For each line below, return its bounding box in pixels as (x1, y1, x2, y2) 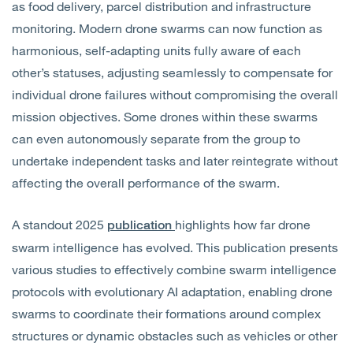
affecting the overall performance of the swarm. (12, 175, 280, 191)
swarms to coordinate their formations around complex (12, 306, 321, 321)
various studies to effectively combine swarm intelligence (12, 262, 336, 277)
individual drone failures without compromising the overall (12, 87, 338, 102)
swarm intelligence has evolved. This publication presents (12, 240, 338, 255)
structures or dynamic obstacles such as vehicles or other (12, 328, 337, 344)
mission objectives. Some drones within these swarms (12, 109, 318, 124)
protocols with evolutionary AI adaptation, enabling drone (12, 284, 333, 299)
